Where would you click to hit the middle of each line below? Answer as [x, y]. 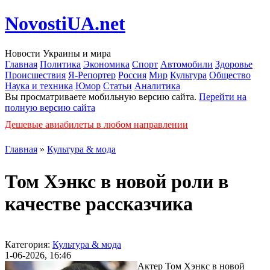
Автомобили [187, 64]
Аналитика [157, 86]
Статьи [118, 86]
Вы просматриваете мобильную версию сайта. [102, 96]
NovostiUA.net [65, 24]
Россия [132, 75]
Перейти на [223, 96]
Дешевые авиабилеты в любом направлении [96, 124]
